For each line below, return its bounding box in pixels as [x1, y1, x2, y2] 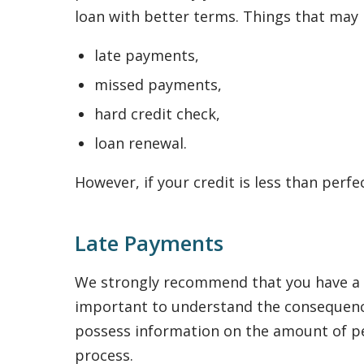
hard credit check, [94, 104, 220, 123]
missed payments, [94, 75, 222, 94]
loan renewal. [94, 133, 187, 153]
